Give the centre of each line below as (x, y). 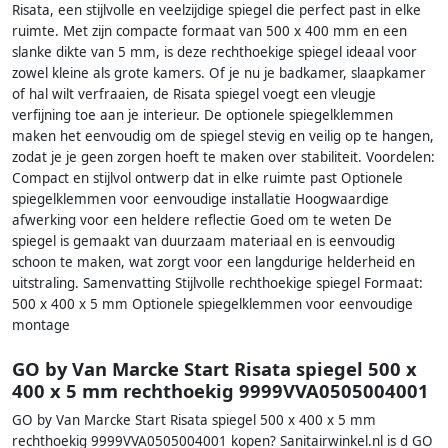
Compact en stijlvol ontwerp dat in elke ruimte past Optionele (207, 178)
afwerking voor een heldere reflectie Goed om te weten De (202, 220)
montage (41, 325)
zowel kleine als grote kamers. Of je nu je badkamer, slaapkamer (219, 73)
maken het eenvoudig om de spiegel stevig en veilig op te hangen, (223, 136)
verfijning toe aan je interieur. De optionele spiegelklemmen (202, 115)
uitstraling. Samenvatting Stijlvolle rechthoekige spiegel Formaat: (217, 283)
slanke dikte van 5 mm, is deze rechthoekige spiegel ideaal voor (214, 52)
